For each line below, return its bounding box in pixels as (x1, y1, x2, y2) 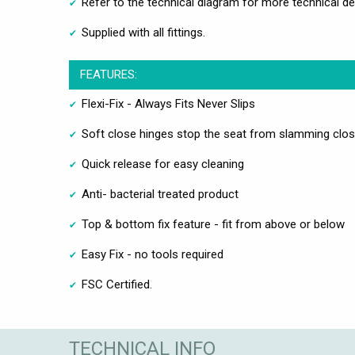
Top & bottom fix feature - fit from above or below (82, 216, 345, 231)
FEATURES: (79, 67, 137, 82)
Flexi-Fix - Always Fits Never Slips (82, 96, 255, 111)
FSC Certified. (82, 277, 152, 292)
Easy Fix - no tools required (82, 246, 223, 261)
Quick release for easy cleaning (82, 156, 244, 171)
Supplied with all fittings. (82, 25, 205, 40)
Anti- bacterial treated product (82, 186, 239, 201)
